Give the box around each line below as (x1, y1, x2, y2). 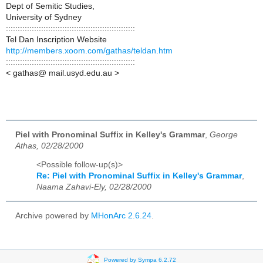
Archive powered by (15, 211, 91, 221)
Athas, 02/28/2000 (15, 141, 83, 150)
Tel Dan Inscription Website (6, 35, 107, 44)
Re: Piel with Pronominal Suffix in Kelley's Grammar (36, 171, 242, 181)
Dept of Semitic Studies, (6, 1, 95, 11)
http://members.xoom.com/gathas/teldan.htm (6, 46, 173, 55)
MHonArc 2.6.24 (91, 211, 151, 221)
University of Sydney (6, 12, 82, 22)
